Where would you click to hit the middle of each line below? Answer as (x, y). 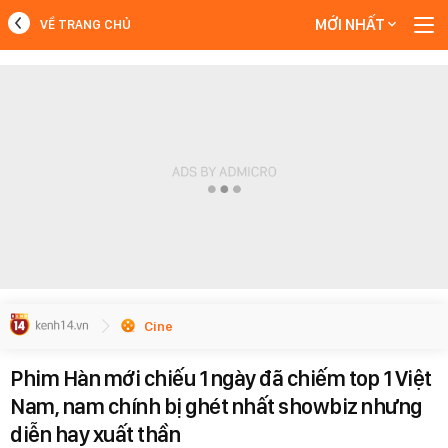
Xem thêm (224, 123)
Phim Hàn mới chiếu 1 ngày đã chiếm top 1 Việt (221, 378)
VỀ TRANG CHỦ (85, 24)
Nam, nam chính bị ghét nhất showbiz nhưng (216, 406)
